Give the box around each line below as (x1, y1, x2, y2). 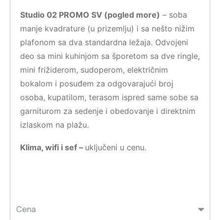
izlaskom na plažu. (20, 120, 89, 130)
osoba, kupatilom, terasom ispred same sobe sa (20, 92, 198, 102)
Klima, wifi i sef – (20, 142, 85, 152)
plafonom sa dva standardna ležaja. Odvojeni (20, 37, 188, 47)
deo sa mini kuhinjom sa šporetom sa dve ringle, (20, 51, 200, 61)
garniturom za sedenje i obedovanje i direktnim (20, 106, 195, 116)
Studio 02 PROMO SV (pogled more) (20, 10, 160, 20)
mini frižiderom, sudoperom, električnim (20, 65, 168, 75)
